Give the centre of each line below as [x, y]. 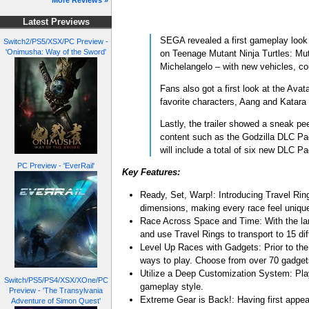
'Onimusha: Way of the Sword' [56, 51]
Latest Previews [56, 22]
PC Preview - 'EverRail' [56, 166]
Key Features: [151, 172]
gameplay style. [172, 286]
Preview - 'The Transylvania [56, 290]
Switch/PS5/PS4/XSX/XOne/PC [56, 280]
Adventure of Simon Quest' [56, 300]
